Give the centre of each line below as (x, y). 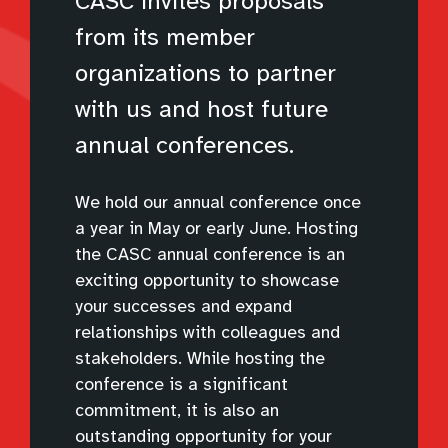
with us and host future (201, 110)
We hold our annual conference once (218, 202)
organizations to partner (205, 74)
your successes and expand (183, 306)
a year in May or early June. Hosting (216, 228)
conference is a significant (181, 384)
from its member (165, 38)
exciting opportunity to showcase (207, 280)
